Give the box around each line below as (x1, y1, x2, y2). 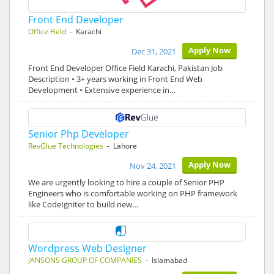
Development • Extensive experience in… (28, 84, 176, 95)
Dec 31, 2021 (131, 46, 176, 57)
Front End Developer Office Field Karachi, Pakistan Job (28, 62, 223, 73)
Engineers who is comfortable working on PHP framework (28, 188, 237, 199)
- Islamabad (142, 255, 187, 265)
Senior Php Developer (28, 127, 129, 141)
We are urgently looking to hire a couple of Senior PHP (28, 177, 224, 188)
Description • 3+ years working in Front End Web (28, 73, 202, 84)
